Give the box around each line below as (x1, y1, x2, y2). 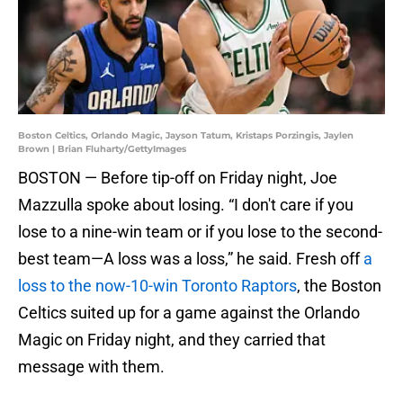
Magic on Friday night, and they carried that (18, 330, 326, 350)
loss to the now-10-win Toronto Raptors (18, 276, 297, 296)
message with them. (18, 357, 165, 377)
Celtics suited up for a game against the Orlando (18, 303, 360, 323)
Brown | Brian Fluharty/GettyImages (18, 143, 186, 156)
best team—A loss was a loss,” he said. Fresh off (18, 249, 363, 269)
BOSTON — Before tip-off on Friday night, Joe (18, 168, 337, 188)
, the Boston (297, 276, 381, 296)
